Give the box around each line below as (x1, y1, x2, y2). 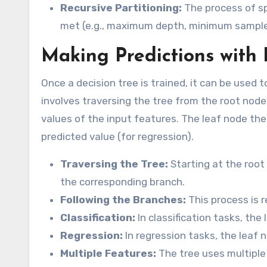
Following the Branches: (60, 194, 186, 206)
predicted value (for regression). (41, 131, 194, 143)
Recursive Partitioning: (60, 2, 182, 14)
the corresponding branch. (60, 176, 185, 188)
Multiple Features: (60, 247, 156, 260)
